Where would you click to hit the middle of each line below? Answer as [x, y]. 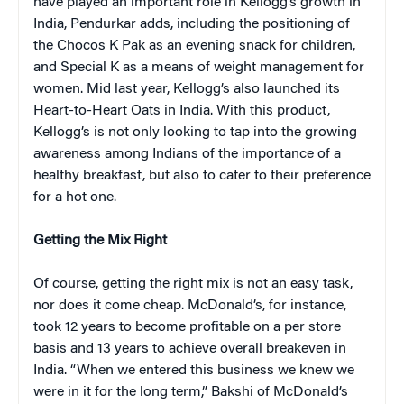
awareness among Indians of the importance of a [187, 154]
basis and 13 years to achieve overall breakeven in [190, 349]
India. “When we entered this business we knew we [194, 370]
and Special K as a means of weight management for [199, 67]
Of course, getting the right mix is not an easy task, [193, 284]
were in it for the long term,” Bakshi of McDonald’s [191, 392]
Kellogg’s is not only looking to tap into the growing [195, 132]
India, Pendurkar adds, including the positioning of [192, 24]
